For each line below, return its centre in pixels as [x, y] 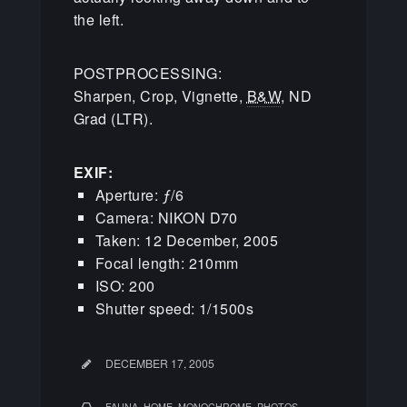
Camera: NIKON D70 [166, 218]
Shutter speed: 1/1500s [174, 309]
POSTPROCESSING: [147, 74]
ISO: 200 [125, 286]
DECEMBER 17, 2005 [159, 363]
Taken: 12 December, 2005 [187, 241]
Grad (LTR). [113, 119]
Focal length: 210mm [167, 263]
